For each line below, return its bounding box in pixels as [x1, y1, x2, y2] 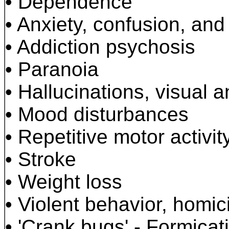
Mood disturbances [18, 103, 189, 125]
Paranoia [18, 58, 99, 80]
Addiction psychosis [17, 36, 195, 58]
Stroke [18, 148, 76, 170]
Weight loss [18, 171, 122, 193]
